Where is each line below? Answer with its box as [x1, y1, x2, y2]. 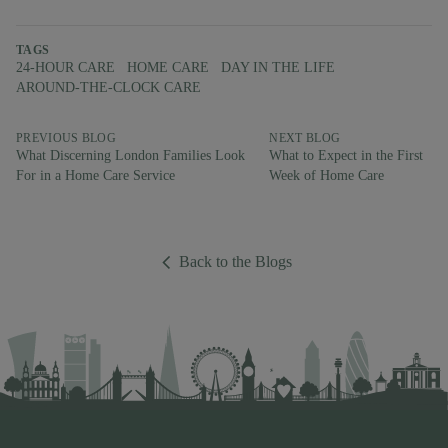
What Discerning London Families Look [16, 148, 245, 164]
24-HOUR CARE [16, 60, 115, 76]
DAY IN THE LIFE [221, 60, 335, 76]
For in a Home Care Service [16, 168, 175, 184]
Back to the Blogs [179, 253, 292, 271]
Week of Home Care [269, 168, 385, 184]
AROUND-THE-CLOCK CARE [16, 80, 201, 96]
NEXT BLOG [269, 131, 341, 146]
